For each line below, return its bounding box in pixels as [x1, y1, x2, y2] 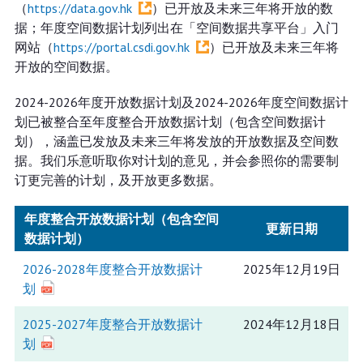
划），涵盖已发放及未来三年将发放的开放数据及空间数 [14, 133, 339, 149]
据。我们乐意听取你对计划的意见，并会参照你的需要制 [14, 152, 339, 169]
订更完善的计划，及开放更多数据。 [14, 172, 222, 188]
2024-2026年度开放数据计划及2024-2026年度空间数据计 [14, 94, 348, 110]
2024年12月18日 [242, 316, 340, 332]
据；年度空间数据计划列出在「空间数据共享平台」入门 [14, 19, 339, 36]
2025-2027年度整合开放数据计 [22, 316, 203, 332]
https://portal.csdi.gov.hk [53, 39, 190, 55]
